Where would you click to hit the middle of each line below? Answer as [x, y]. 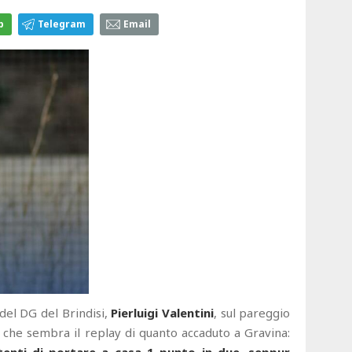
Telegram [62, 24]
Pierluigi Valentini [163, 313]
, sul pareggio [252, 313]
